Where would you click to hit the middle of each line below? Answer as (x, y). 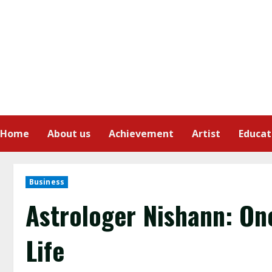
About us (69, 134)
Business (47, 182)
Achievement (141, 134)
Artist (206, 134)
